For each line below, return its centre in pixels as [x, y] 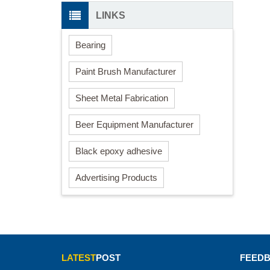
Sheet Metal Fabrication [122, 98]
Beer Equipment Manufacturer [134, 124]
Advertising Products [116, 177]
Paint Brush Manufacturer [126, 71]
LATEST [79, 257]
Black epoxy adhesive [119, 151]
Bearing [90, 45]
